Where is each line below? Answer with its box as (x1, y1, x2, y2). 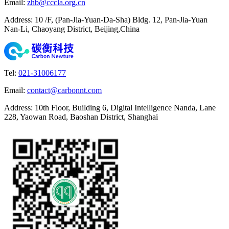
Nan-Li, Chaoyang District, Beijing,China (4, 24, 140, 33)
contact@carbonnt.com (27, 85, 102, 95)
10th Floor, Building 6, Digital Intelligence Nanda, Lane (35, 103, 216, 112)
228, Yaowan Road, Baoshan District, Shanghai (4, 112, 158, 121)
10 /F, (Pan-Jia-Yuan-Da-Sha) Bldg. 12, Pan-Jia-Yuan (35, 15, 208, 24)
